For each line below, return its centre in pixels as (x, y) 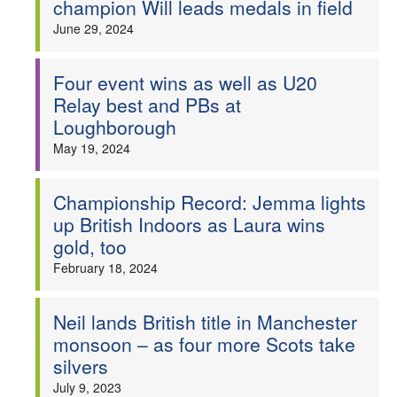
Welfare (205, 29)
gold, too (90, 246)
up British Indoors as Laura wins (189, 224)
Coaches (205, 77)
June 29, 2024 (93, 28)
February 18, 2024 (105, 268)
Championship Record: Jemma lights (210, 202)
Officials (205, 125)
